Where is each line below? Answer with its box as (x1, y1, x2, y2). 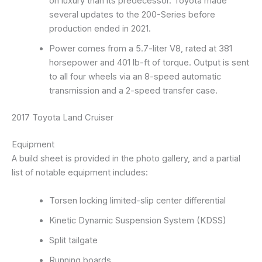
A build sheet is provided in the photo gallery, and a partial (12, 153, 240, 164)
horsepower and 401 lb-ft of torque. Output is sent (49, 57, 249, 68)
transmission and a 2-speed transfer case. (49, 85, 218, 96)
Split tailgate (49, 235, 98, 246)
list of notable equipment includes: (12, 167, 148, 178)
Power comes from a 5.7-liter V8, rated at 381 (49, 43, 232, 54)
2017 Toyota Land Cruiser (12, 112, 113, 123)
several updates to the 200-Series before (49, 9, 215, 20)
